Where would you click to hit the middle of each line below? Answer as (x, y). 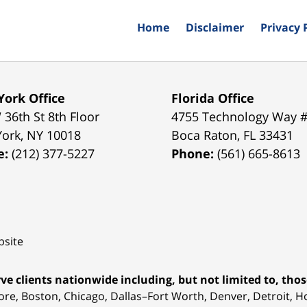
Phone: (195, 153)
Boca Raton (205, 135)
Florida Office (213, 98)
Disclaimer (215, 27)
